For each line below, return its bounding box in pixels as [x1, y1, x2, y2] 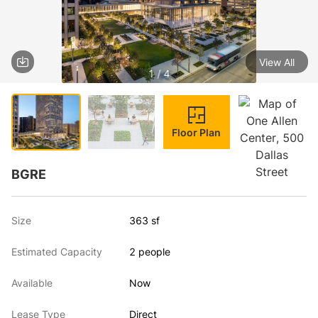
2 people [129, 246, 171, 258]
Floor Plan [172, 126, 221, 138]
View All [258, 55, 295, 68]
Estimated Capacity [11, 246, 102, 258]
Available [11, 277, 53, 289]
